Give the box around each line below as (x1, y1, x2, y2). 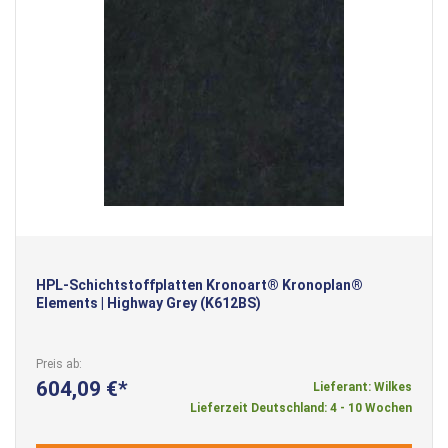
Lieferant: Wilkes (313, 379, 412, 394)
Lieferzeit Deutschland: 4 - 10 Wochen (190, 400, 412, 415)
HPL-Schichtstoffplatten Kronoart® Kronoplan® (36, 276, 363, 293)
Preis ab (36, 356, 79, 371)
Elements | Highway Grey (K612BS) (36, 294, 261, 311)
